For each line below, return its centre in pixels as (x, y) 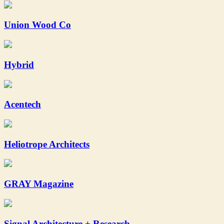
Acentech (22, 104)
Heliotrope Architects (47, 144)
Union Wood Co (37, 25)
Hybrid (19, 64)
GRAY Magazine (39, 184)
